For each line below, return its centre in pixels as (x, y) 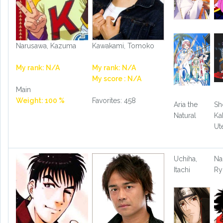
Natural (185, 115)
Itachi (182, 169)
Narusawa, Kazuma (46, 46)
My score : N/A (116, 79)
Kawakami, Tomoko (123, 46)
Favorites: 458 (114, 101)
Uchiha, (185, 159)
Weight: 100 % (40, 101)
